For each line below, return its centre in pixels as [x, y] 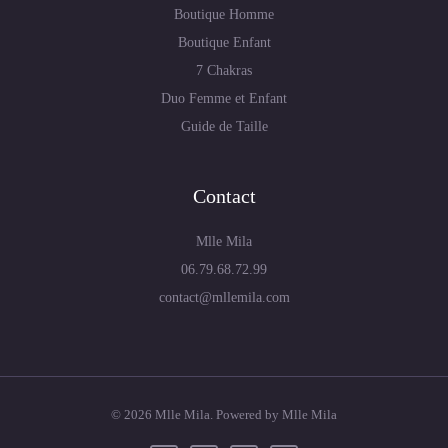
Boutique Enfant [224, 42]
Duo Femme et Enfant [224, 98]
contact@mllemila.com [224, 297]
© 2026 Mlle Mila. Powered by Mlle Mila [224, 414]
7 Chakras [224, 70]
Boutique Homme [224, 14]
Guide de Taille [224, 126]
